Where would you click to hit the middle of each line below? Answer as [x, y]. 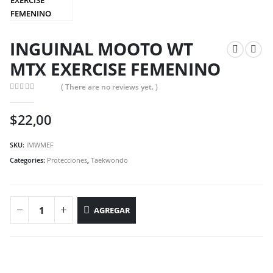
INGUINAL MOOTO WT [101, 48]
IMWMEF [40, 144]
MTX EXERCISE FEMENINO [115, 69]
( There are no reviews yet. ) [110, 87]
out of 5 [30, 97]
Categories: [28, 160]
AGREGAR [112, 210]
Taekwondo [109, 160]
